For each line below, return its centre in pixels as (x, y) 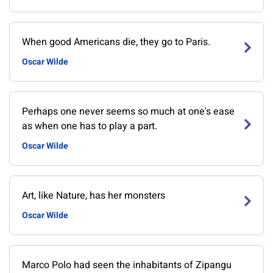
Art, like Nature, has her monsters (94, 196)
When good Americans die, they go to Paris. (116, 42)
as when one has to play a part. (90, 126)
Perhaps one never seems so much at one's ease (128, 112)
